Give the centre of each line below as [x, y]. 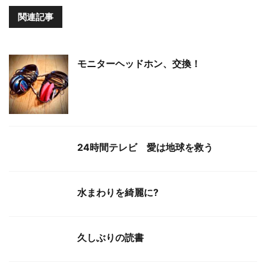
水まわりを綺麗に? [118, 193]
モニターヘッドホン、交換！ [139, 64]
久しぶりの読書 [110, 238]
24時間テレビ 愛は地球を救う [145, 148]
